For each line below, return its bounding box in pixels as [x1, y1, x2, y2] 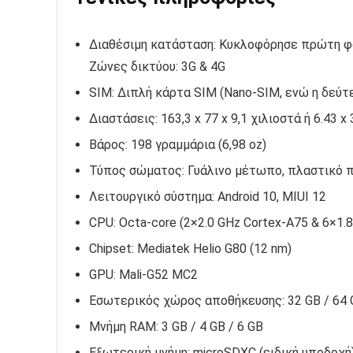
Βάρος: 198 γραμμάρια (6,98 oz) [89, 137, 266, 153]
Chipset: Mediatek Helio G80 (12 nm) [89, 241, 292, 257]
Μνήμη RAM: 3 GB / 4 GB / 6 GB [89, 319, 263, 335]
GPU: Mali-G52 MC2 [89, 267, 198, 283]
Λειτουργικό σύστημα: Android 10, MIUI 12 [89, 189, 326, 205]
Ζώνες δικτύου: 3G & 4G [89, 59, 225, 75]
